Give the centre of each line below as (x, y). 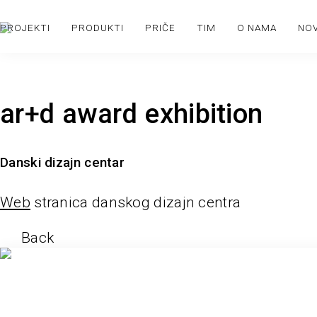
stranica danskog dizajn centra (136, 203)
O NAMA (257, 28)
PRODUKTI (98, 28)
